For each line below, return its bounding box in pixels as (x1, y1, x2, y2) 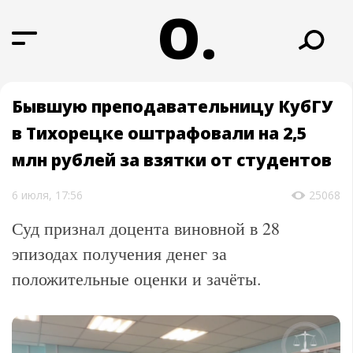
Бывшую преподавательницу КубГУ (12, 95, 333, 118)
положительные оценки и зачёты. (12, 267, 262, 291)
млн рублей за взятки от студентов (12, 149, 332, 172)
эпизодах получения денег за (12, 242, 227, 266)
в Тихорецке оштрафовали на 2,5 (12, 122, 307, 145)
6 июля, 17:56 (12, 188, 83, 203)
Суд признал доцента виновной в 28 (12, 217, 280, 240)
